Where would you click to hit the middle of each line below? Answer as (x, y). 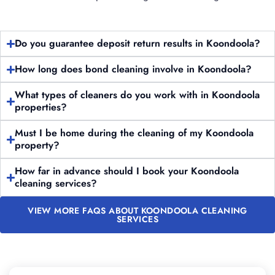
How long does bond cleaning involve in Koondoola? (134, 69)
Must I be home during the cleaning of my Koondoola (134, 133)
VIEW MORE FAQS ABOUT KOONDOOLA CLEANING (137, 211)
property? (37, 145)
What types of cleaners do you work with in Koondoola (137, 95)
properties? (41, 107)
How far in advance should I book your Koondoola (127, 171)
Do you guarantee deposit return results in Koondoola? (138, 43)
